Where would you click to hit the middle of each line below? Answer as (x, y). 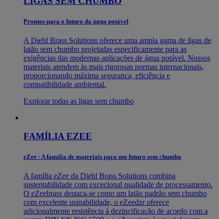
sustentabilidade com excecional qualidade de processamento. (118, 184)
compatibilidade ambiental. (65, 84)
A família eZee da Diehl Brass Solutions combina (99, 175)
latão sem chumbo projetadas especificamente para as (105, 49)
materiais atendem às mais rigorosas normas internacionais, (114, 66)
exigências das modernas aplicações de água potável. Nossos (117, 58)
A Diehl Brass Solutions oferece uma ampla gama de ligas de (117, 40)
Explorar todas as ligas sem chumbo (79, 101)
